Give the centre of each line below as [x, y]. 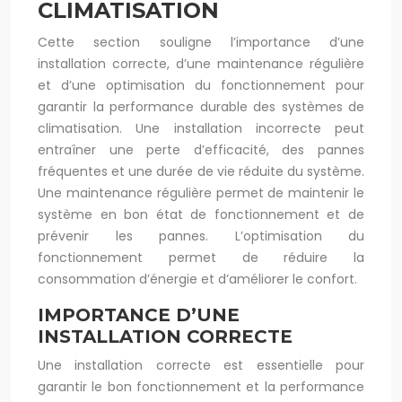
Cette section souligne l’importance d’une [201, 42]
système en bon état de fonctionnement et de [201, 214]
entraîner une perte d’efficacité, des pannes [201, 150]
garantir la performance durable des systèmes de [201, 107]
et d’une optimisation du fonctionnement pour [201, 85]
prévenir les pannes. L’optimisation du [201, 236]
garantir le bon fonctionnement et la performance [201, 387]
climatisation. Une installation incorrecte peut [201, 128]
